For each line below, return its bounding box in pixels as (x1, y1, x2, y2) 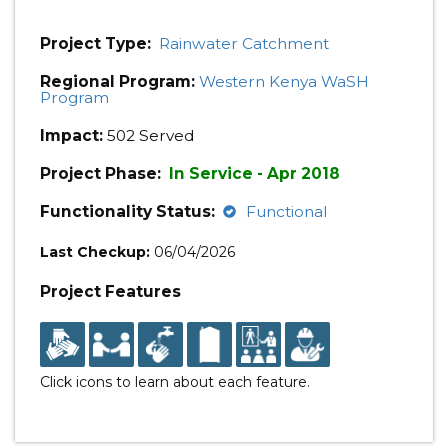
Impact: (40, 126, 103, 145)
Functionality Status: (40, 202, 215, 221)
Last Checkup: (40, 243, 150, 261)
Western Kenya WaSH (199, 72, 369, 91)
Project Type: (40, 34, 151, 53)
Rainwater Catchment (159, 34, 329, 53)
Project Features (40, 282, 181, 301)
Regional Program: (40, 72, 195, 91)
